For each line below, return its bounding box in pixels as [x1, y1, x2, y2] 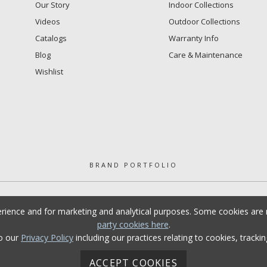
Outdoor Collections [168, 15, 240, 27]
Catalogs [35, 32, 67, 44]
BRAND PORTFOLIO [89, 160, 178, 169]
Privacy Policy [21, 232, 73, 243]
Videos [35, 15, 60, 27]
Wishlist [35, 66, 63, 77]
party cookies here [97, 219, 169, 230]
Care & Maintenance [168, 49, 243, 60]
